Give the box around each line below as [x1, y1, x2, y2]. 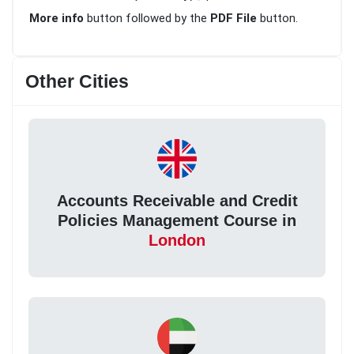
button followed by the [84, 11, 210, 26]
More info [29, 11, 84, 26]
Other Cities [25, 71, 129, 92]
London [149, 231, 205, 249]
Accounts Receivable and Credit [56, 191, 298, 209]
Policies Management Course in [58, 211, 296, 229]
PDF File [210, 11, 257, 26]
